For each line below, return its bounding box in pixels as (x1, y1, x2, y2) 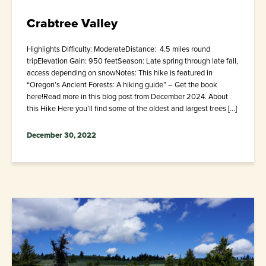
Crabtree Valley (27, 14, 118, 33)
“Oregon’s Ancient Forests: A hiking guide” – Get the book (27, 79, 217, 91)
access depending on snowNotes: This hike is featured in (27, 67, 213, 79)
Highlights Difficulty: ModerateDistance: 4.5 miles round (27, 43, 210, 55)
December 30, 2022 (27, 129, 96, 141)
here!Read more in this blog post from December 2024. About (27, 91, 228, 103)
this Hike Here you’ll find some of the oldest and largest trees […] (27, 103, 237, 115)
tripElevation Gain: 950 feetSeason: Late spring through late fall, (27, 55, 238, 67)
